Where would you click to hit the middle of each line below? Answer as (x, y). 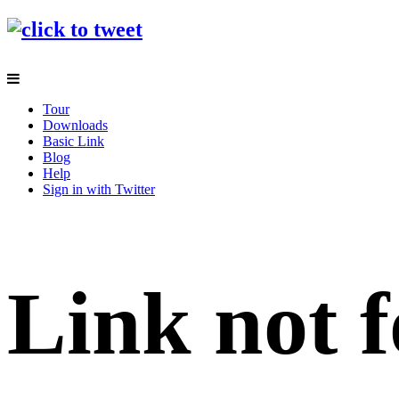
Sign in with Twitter (99, 189)
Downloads (75, 125)
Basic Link (73, 141)
